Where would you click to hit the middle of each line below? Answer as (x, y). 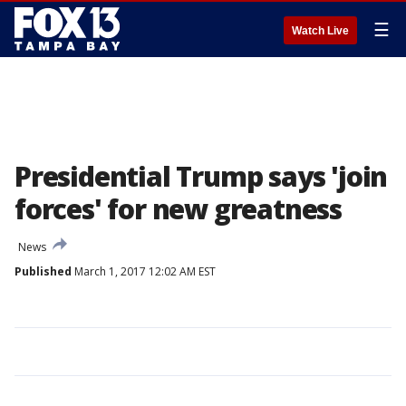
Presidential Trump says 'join (201, 176)
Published (43, 271)
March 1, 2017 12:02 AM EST (144, 271)
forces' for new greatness (178, 209)
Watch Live (320, 31)
